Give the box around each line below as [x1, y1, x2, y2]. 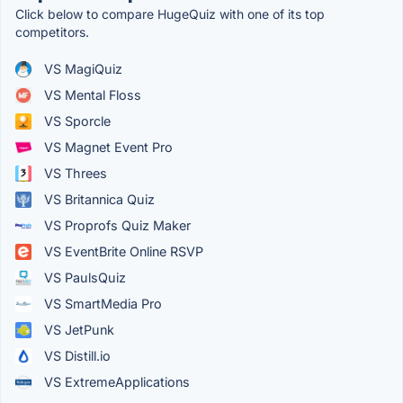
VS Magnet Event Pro [40, 139, 173, 156]
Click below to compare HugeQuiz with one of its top [15, 6, 325, 22]
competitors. [15, 24, 89, 40]
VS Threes [40, 166, 107, 182]
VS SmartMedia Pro [40, 296, 162, 312]
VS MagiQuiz [40, 61, 122, 77]
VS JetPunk [40, 322, 114, 338]
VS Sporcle [40, 113, 111, 130]
